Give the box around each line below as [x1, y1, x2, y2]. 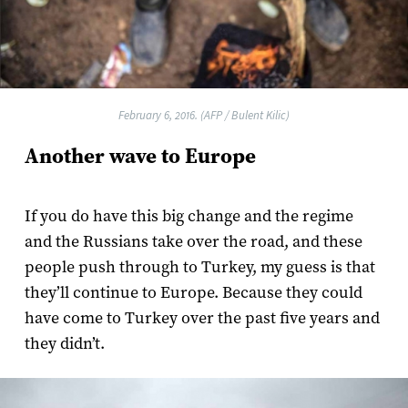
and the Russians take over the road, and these [24, 231, 362, 253]
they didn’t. [24, 333, 105, 355]
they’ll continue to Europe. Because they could [24, 282, 362, 304]
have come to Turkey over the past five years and [24, 308, 380, 330]
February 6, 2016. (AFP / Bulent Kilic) [118, 108, 290, 123]
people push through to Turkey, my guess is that [24, 257, 375, 279]
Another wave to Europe [24, 144, 256, 169]
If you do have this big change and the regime [24, 206, 353, 228]
